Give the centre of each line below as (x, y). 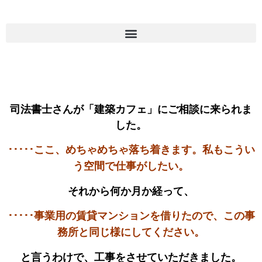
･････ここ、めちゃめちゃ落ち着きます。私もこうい (131, 150)
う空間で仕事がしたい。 (131, 166)
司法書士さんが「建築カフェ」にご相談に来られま (131, 109)
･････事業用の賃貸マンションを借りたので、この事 (131, 216)
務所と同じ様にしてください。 (131, 232)
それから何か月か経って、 (131, 191)
